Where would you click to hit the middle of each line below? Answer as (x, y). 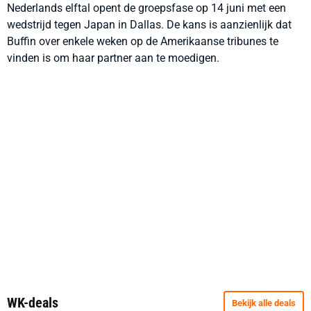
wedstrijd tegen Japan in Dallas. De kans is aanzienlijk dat (149, 25)
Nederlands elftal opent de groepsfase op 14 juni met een (146, 8)
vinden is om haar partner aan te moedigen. (113, 58)
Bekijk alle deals (264, 303)
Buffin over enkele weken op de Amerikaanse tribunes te (143, 41)
